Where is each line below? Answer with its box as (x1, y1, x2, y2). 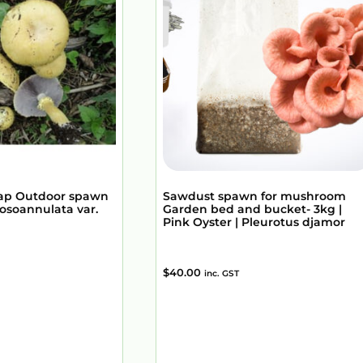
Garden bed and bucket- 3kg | (163, 202, 342, 217)
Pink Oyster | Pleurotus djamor (163, 215, 345, 230)
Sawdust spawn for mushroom (163, 189, 346, 204)
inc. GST (204, 268, 239, 280)
